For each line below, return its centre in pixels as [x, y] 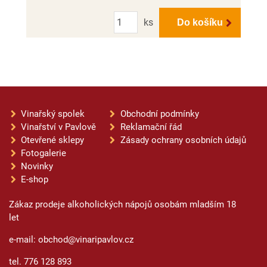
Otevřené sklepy [52, 140]
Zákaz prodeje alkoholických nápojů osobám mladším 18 [122, 204]
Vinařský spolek [53, 114]
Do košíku [200, 23]
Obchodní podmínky [159, 114]
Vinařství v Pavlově [58, 127]
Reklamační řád [151, 127]
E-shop [35, 179]
